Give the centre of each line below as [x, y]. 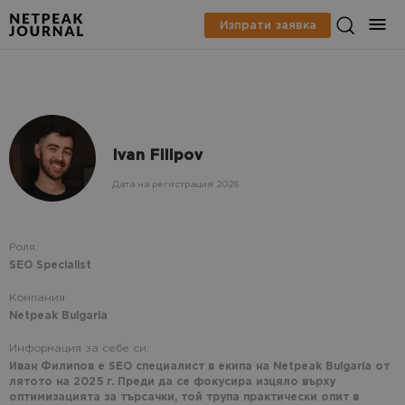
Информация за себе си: [79, 349]
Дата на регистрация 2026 [175, 184]
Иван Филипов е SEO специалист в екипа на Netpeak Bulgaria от [199, 367]
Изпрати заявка [268, 25]
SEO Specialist [50, 266]
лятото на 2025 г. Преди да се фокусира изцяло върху [172, 382]
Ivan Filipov [157, 156]
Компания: [38, 298]
